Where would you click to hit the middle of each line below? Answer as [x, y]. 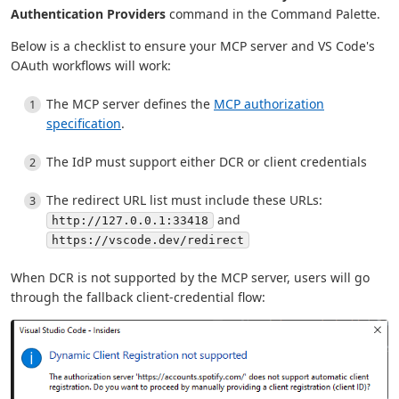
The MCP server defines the [130, 104]
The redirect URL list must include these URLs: [184, 200]
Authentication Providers [88, 14]
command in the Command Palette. [273, 14]
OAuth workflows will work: [91, 66]
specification [84, 124]
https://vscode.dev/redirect [148, 240]
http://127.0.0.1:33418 [130, 221]
